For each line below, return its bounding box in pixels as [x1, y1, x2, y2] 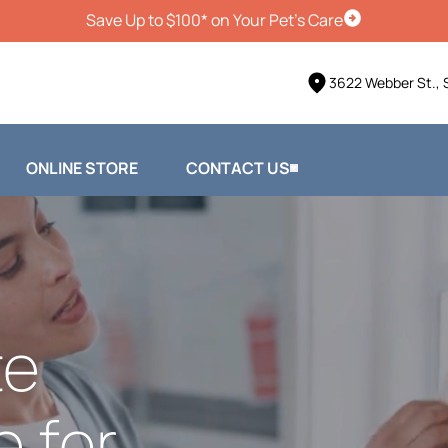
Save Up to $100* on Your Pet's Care [85, 9, 343, 31]
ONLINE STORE [26, 156, 138, 179]
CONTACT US [186, 156, 290, 179]
